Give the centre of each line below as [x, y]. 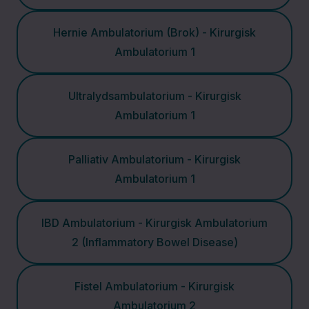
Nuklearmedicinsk [90, 289]
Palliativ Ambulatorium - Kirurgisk [154, 159]
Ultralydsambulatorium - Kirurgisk [154, 96]
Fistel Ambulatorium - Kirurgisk [154, 286]
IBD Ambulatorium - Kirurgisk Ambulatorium [154, 223]
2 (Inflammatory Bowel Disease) [154, 242]
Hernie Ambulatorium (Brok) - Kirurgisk [154, 32]
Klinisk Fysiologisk [90, 268]
